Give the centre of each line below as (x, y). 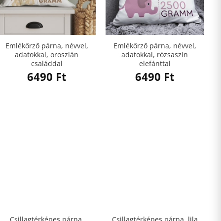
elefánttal (155, 64)
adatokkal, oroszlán (47, 55)
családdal (47, 64)
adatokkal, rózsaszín (155, 55)
